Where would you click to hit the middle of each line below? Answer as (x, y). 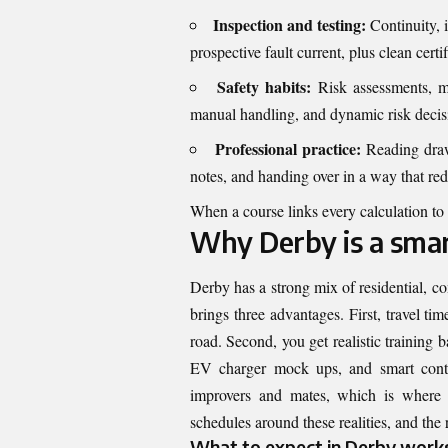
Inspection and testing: (289, 24)
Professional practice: (287, 148)
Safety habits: (264, 86)
